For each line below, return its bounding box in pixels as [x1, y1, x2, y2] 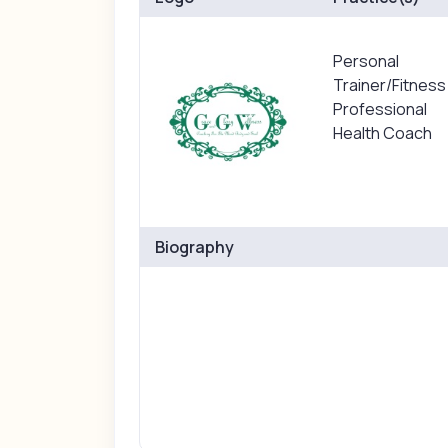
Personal [332, 50, 399, 72]
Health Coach [332, 122, 432, 144]
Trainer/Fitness [332, 74, 446, 96]
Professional [332, 98, 427, 120]
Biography [155, 235, 235, 258]
